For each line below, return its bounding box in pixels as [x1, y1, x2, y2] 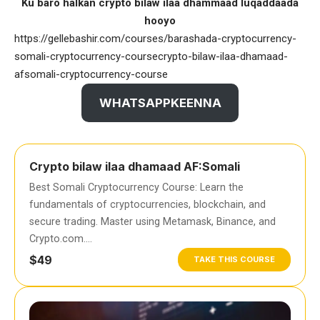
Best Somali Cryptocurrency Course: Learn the [29, 181, 244, 194]
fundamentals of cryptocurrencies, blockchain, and [29, 199, 266, 211]
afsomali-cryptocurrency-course [14, 67, 168, 81]
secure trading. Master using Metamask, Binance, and [29, 216, 276, 228]
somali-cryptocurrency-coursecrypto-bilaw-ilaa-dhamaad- [14, 49, 288, 63]
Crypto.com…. [29, 233, 92, 245]
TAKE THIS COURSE [194, 254, 275, 264]
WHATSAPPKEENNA [99, 95, 221, 110]
